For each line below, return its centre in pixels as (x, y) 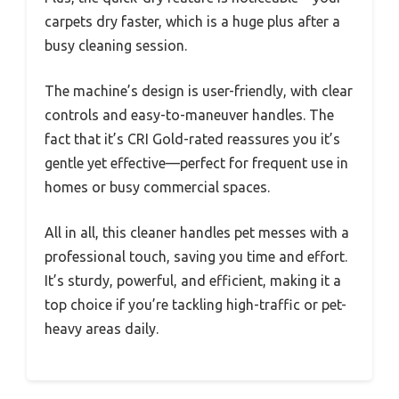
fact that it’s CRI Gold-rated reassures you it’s (192, 138)
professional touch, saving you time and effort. (196, 256)
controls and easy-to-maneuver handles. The (189, 114)
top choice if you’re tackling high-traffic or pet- (195, 304)
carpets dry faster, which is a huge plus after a (192, 21)
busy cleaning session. (116, 45)
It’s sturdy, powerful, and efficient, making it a (193, 280)
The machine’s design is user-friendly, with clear (199, 90)
